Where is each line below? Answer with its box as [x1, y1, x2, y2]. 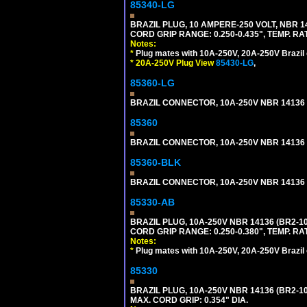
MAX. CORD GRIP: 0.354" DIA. [130, 295, 248, 305]
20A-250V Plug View [136, 58, 216, 68]
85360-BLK [130, 157, 181, 168]
